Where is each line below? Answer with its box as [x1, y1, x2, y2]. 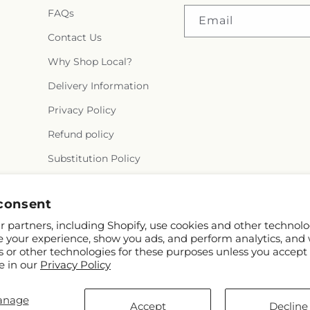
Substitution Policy [47, 152, 140, 165]
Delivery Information [47, 80, 149, 93]
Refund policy [47, 128, 114, 141]
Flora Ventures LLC [70, 296, 149, 307]
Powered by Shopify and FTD [151, 296, 274, 307]
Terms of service [47, 176, 127, 190]
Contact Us [47, 31, 102, 44]
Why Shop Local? [47, 55, 132, 69]
